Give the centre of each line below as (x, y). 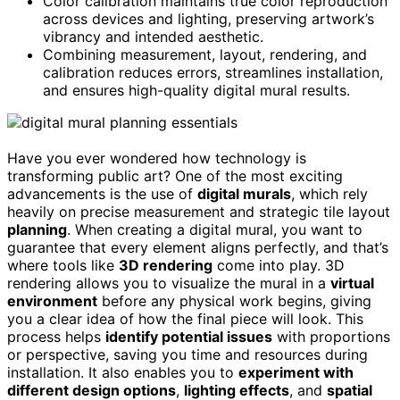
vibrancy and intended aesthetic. (153, 36)
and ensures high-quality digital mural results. (196, 90)
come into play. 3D (279, 265)
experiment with (296, 372)
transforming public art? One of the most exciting (175, 175)
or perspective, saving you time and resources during (187, 354)
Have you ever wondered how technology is (157, 158)
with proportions (331, 336)
